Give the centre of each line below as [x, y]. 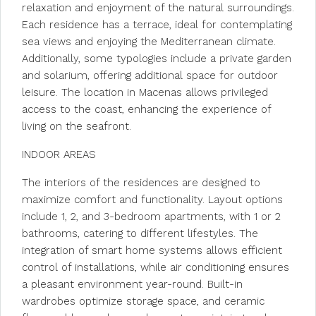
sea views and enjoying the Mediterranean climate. [149, 42]
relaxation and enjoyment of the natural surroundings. [158, 8]
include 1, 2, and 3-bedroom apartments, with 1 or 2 [151, 217]
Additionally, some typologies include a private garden [157, 59]
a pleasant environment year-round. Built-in [132, 284]
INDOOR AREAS [59, 154]
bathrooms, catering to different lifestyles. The [140, 233]
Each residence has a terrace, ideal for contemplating [157, 25]
